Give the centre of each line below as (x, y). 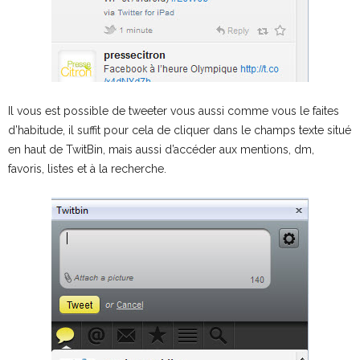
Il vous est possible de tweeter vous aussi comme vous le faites (174, 110)
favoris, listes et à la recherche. (87, 168)
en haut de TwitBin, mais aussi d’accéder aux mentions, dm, (161, 149)
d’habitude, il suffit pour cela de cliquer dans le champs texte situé (180, 130)
